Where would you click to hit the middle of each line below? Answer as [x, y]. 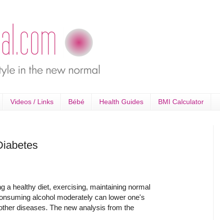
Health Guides [121, 102]
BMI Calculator [181, 102]
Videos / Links [32, 102]
